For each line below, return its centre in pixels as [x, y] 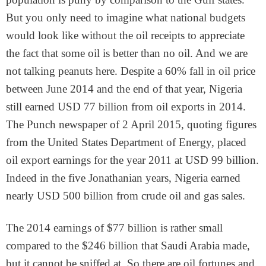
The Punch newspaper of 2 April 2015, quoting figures [131, 124]
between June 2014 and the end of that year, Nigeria [124, 89]
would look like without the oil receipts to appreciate [125, 35]
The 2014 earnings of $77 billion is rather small [114, 228]
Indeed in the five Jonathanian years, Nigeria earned [123, 178]
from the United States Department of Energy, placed [126, 142]
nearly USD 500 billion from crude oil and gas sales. [126, 196]
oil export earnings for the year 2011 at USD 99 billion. [132, 160]
